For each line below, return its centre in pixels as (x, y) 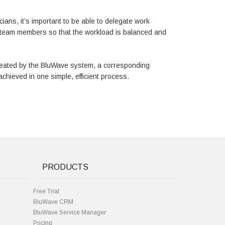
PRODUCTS (65, 167)
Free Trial (46, 191)
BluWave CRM (53, 202)
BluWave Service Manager (69, 212)
